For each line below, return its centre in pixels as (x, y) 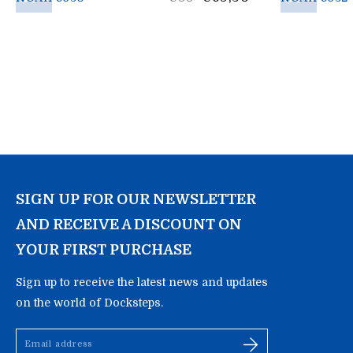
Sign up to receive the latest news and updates (142, 282)
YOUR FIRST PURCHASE (104, 250)
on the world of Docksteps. (89, 303)
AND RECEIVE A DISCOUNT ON (129, 225)
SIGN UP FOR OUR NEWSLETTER (136, 199)
